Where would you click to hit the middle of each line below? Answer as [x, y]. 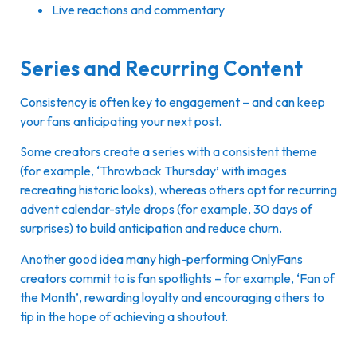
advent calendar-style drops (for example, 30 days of [166, 209]
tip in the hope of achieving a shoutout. [125, 316]
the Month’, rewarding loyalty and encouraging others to [172, 297]
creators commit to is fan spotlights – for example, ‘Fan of [177, 278]
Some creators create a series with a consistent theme [169, 152]
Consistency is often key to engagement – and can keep [173, 102]
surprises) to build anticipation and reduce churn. [152, 228]
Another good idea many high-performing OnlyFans [161, 259]
